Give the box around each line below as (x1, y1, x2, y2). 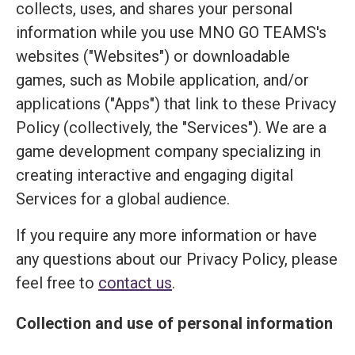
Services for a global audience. (16, 189, 230, 208)
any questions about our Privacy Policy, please (16, 250, 338, 269)
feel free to (16, 273, 98, 292)
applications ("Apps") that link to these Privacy (16, 94, 336, 113)
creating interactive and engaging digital (16, 166, 293, 185)
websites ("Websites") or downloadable (16, 47, 290, 66)
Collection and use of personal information (16, 314, 334, 333)
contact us (98, 273, 172, 292)
